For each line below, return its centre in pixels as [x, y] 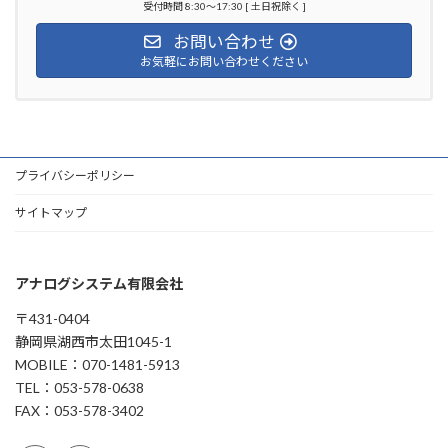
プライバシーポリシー [75, 175]
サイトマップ [51, 212]
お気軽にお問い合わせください [224, 61]
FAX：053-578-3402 [79, 410]
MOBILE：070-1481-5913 [97, 364]
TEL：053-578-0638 [79, 387]
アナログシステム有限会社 [99, 283]
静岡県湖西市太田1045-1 [93, 341]
